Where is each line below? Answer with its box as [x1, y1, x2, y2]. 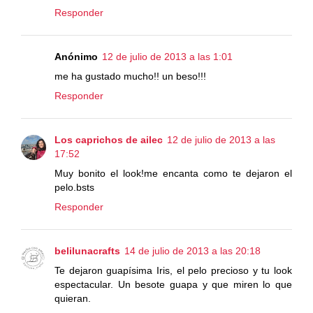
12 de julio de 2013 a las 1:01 [102, 50, 233, 62]
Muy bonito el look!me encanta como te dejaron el [54, 167, 292, 179]
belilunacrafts [54, 245, 120, 256]
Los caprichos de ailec [54, 133, 163, 145]
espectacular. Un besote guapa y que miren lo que [54, 278, 292, 290]
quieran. [54, 292, 91, 304]
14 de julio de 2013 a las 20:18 [124, 245, 261, 256]
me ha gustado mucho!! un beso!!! [54, 70, 206, 82]
